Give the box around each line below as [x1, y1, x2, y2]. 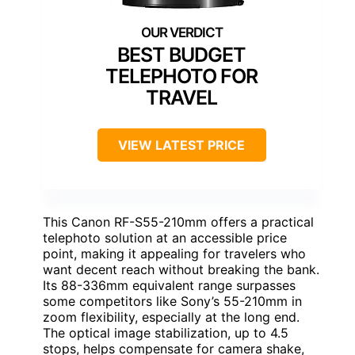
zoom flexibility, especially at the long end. [43, 309, 300, 326]
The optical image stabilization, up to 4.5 [43, 325, 288, 342]
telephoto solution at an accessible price [43, 230, 287, 246]
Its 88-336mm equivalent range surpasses [43, 277, 296, 294]
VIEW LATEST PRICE [118, 137, 245, 154]
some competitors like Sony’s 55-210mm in [43, 293, 302, 310]
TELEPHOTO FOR [105, 64, 258, 89]
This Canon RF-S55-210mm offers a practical [43, 214, 314, 231]
